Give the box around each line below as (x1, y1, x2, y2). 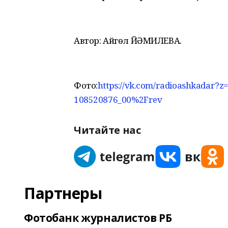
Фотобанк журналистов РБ (24, 211, 172, 225)
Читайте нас (74, 123, 141, 137)
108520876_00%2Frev (74, 94, 162, 105)
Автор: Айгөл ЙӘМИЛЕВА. (74, 35, 182, 46)
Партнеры (24, 183, 102, 204)
